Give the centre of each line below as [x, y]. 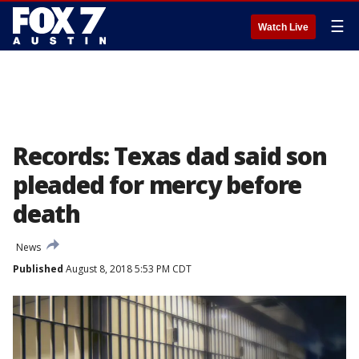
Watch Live [283, 27]
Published [38, 269]
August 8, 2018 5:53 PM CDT [127, 269]
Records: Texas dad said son [170, 156]
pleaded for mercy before [157, 185]
